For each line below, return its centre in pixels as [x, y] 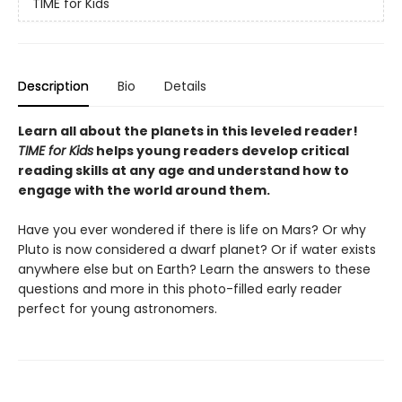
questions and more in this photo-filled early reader [180, 289]
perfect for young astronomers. [118, 309]
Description [53, 86]
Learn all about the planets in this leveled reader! [188, 131]
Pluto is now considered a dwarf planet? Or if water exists [197, 249]
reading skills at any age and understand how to [184, 170]
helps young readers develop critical [221, 151]
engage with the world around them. [144, 190]
